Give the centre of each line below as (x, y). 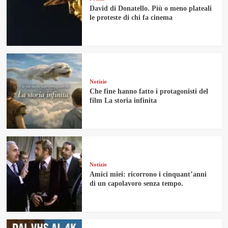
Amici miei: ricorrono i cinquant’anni (148, 175)
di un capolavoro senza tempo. (136, 184)
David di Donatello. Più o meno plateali (150, 9)
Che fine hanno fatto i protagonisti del (149, 92)
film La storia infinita (123, 101)
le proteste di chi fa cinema (131, 18)
